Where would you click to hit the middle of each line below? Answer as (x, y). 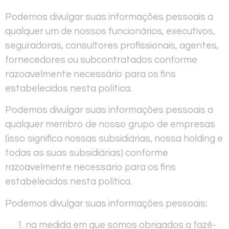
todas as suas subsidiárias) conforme (87, 153)
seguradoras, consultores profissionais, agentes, (112, 45)
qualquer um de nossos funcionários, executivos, (110, 31)
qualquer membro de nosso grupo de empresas (110, 124)
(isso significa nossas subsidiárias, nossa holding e (114, 139)
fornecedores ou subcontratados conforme (101, 60)
